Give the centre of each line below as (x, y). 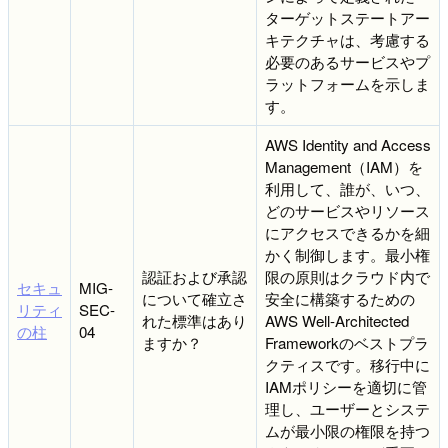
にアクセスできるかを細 (347, 232)
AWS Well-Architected (337, 320)
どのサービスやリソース (347, 210)
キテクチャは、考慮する (347, 39)
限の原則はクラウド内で (347, 276)
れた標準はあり (194, 320)
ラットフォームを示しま (347, 83)
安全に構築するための (340, 298)
